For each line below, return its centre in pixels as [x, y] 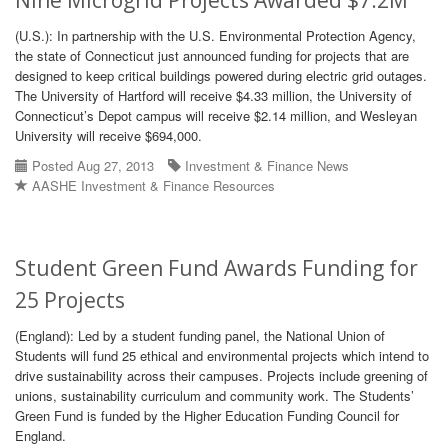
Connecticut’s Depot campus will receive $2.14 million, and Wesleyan [216, 115]
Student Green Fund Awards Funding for [216, 268]
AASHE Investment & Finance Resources [153, 185]
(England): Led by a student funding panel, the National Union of [200, 335]
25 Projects [70, 300]
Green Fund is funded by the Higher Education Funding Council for [207, 415]
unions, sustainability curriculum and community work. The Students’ [214, 395]
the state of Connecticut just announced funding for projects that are [212, 55]
